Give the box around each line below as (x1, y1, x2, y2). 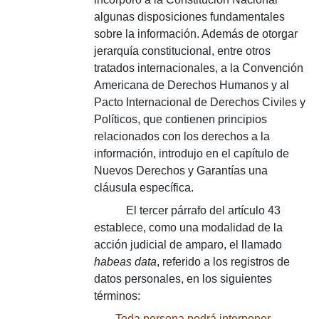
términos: (94, 290, 140, 302)
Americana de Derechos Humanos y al (94, 79, 289, 91)
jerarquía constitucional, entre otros (94, 45, 271, 57)
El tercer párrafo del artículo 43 (126, 204, 281, 216)
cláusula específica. (94, 182, 194, 194)
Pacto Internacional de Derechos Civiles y (94, 96, 305, 108)
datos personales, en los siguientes (94, 273, 272, 285)
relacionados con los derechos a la (94, 130, 270, 142)
